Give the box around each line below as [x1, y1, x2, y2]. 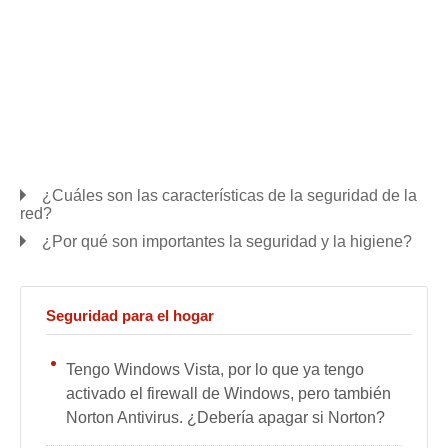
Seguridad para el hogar [46, 307, 214, 324]
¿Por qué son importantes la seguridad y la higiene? [42, 233, 412, 250]
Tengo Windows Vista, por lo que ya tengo [66, 361, 364, 378]
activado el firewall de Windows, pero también [66, 385, 391, 402]
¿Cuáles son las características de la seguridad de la [42, 187, 417, 204]
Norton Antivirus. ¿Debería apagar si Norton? [66, 409, 385, 426]
